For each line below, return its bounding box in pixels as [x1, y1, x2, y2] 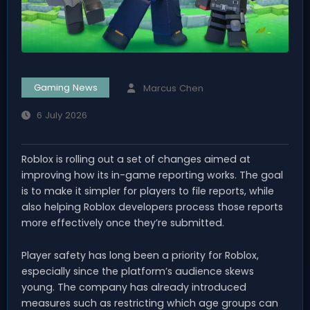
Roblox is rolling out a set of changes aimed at [21, 152, 250, 167]
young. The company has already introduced [21, 280, 246, 295]
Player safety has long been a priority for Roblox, [21, 248, 259, 263]
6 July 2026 [36, 109, 87, 122]
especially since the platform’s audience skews [21, 264, 254, 279]
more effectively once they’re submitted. [21, 216, 224, 230]
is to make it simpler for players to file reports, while [21, 184, 274, 199]
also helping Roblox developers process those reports [21, 200, 283, 215]
